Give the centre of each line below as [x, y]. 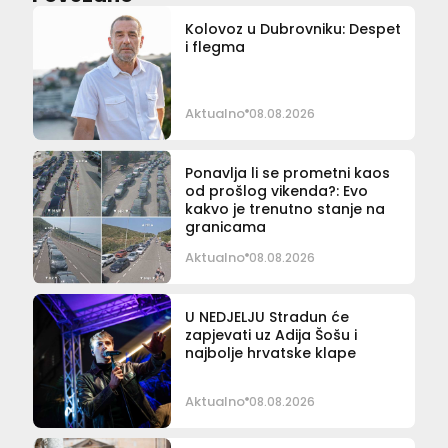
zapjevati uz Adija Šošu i [270, 335]
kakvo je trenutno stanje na [284, 209]
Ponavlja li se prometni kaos [287, 173]
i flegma [214, 47]
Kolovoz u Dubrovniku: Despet [292, 29]
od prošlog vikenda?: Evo [276, 191]
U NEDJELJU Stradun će [266, 317]
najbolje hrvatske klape [270, 353]
